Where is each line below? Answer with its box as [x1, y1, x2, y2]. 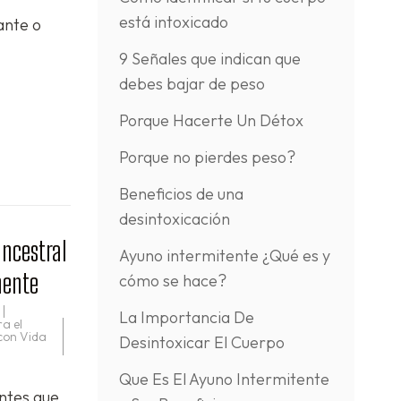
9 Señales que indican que [118, 48, 301, 69]
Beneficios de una [118, 183, 243, 204]
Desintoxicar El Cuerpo [118, 332, 285, 353]
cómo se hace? [118, 270, 226, 291]
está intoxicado [118, 12, 228, 32]
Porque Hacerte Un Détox [118, 110, 303, 131]
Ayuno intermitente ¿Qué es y [118, 245, 330, 266]
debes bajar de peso [118, 73, 265, 94]
